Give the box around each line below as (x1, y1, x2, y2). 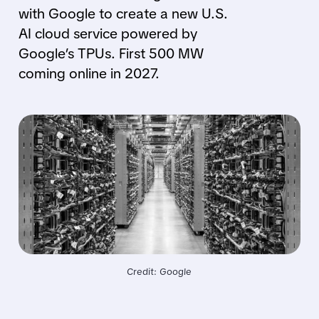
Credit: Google (127, 265, 192, 278)
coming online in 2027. (18, 64, 159, 83)
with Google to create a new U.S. (18, 4, 228, 23)
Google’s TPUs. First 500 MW (18, 44, 204, 63)
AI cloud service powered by (18, 24, 197, 43)
